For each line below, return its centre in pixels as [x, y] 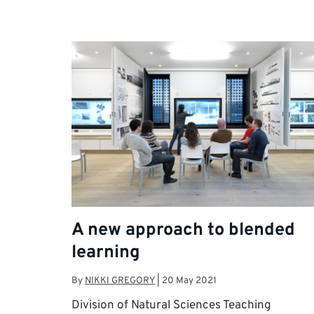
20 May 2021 [189, 280]
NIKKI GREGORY [120, 280]
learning [106, 253]
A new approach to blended [183, 231]
